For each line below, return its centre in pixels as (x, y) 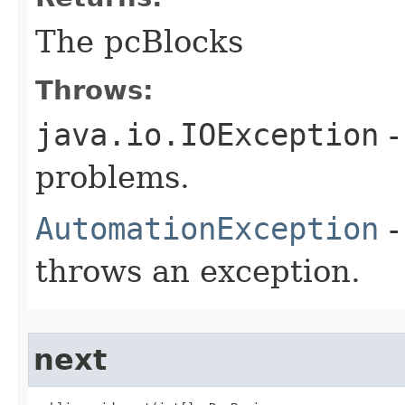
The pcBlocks (139, 41)
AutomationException (207, 228)
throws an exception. (198, 271)
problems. (113, 177)
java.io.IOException (207, 134)
